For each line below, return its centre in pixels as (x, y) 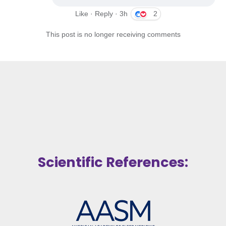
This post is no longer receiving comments (113, 35)
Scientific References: (113, 162)
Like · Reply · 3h (102, 14)
